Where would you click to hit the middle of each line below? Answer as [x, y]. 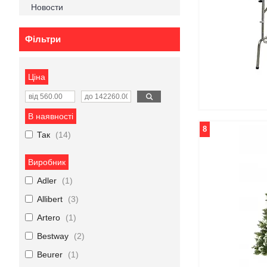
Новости [47, 7]
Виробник [47, 162]
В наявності [51, 116]
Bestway [53, 236]
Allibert [50, 199]
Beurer [50, 254]
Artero [49, 218]
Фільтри [43, 39]
